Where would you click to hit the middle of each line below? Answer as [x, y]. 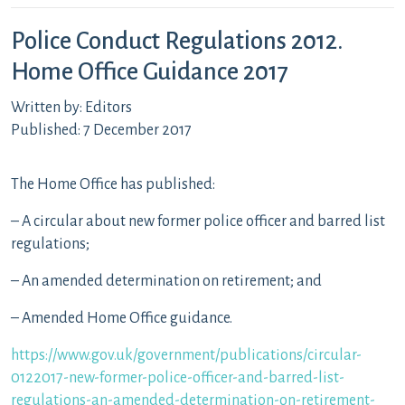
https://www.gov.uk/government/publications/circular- [186, 355]
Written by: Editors [71, 108]
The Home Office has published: [113, 184]
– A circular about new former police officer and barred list [198, 221]
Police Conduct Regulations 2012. [177, 41]
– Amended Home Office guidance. [122, 318]
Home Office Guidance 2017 [150, 72]
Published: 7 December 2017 [101, 130]
